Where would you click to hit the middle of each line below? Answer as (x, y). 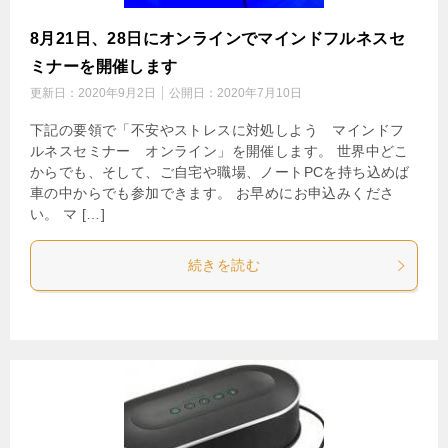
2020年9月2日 (117, 93)
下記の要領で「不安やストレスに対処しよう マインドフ (217, 130)
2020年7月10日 (259, 93)
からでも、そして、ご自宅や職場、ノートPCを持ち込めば (220, 172)
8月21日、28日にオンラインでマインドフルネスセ (217, 39)
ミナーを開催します (104, 67)
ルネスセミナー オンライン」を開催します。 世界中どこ (219, 151)
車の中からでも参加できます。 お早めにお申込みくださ (212, 193)
